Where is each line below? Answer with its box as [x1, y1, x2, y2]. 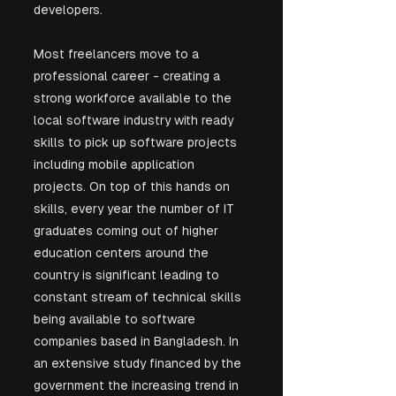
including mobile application [34, 156, 198, 171]
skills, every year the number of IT [34, 201, 238, 216]
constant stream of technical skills [34, 289, 245, 304]
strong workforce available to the [34, 90, 235, 105]
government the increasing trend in [34, 377, 242, 392]
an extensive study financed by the [34, 355, 245, 370]
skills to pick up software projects [34, 134, 240, 149]
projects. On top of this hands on [34, 179, 233, 194]
